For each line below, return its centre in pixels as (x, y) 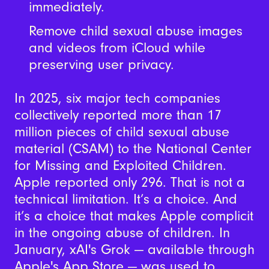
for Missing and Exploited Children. (120, 166)
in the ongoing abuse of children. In (122, 233)
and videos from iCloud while (117, 47)
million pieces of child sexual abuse (122, 132)
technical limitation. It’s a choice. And (125, 199)
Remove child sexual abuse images (135, 31)
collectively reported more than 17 (118, 115)
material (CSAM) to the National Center (133, 149)
